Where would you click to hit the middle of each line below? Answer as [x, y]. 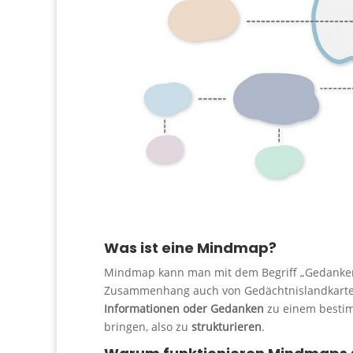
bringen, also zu [148, 326]
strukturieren [227, 326]
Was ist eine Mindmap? [190, 247]
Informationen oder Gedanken [184, 308]
